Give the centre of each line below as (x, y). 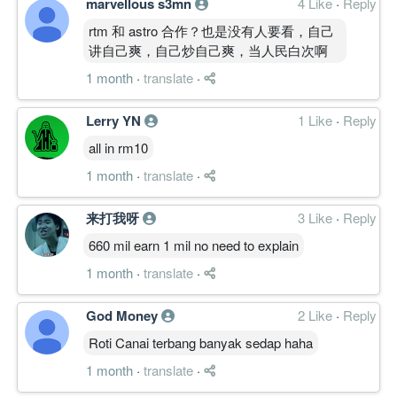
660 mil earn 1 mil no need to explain (194, 245)
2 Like (317, 315)
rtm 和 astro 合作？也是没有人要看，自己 (211, 30)
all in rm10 (118, 147)
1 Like (317, 120)
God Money (124, 315)
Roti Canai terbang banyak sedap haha (201, 342)
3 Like (317, 217)
